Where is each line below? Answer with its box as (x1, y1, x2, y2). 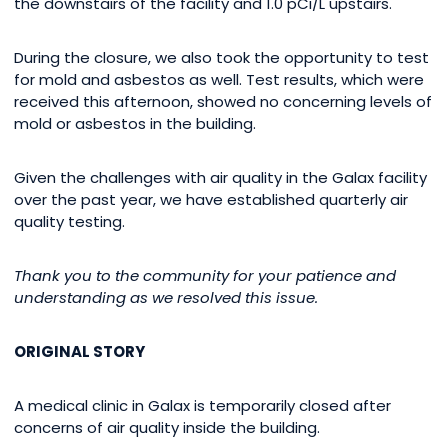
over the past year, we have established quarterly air (14, 189, 408, 211)
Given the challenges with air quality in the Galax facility (14, 167, 427, 189)
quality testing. (14, 211, 125, 233)
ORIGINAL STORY (14, 341, 145, 363)
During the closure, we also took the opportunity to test (14, 47, 429, 69)
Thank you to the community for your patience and (14, 265, 396, 287)
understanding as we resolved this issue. (14, 287, 318, 309)
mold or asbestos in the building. (14, 113, 256, 135)
